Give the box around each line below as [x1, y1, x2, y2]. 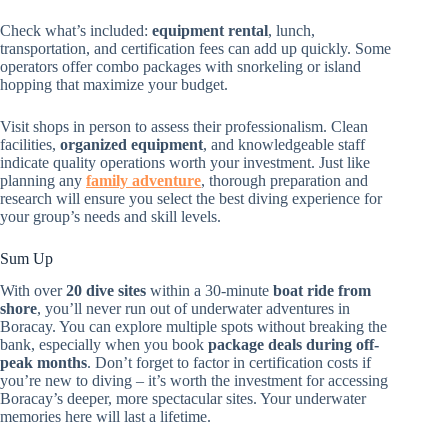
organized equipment [60, 135, 203, 153]
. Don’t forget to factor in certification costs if [87, 354, 371, 372]
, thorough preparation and [201, 171, 368, 189]
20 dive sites [66, 282, 146, 300]
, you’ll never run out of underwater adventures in [37, 300, 350, 318]
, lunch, [268, 21, 315, 39]
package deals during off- [208, 336, 379, 354]
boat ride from [273, 282, 371, 300]
